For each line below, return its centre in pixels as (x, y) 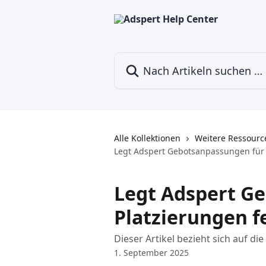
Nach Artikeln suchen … (166, 59)
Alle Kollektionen (147, 138)
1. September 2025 (151, 253)
